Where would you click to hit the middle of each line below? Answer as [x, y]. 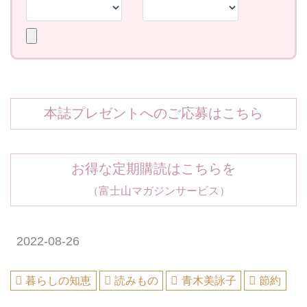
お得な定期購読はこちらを [153, 169]
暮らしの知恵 [59, 281]
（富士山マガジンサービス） [153, 191]
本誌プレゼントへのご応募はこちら [153, 113]
